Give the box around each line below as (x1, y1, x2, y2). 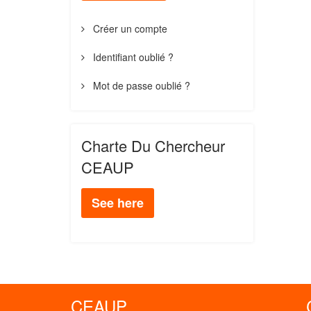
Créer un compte (90, 21, 167, 35)
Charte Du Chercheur (81, 134, 225, 156)
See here (92, 193, 144, 212)
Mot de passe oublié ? (90, 78, 190, 92)
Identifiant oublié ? (90, 49, 174, 64)
